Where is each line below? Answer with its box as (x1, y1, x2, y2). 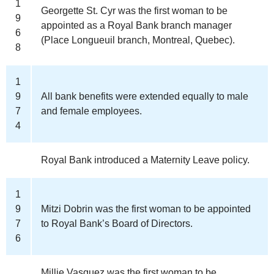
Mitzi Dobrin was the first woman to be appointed (41, 203, 251, 214)
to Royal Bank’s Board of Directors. (41, 218, 193, 229)
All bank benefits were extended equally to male (41, 91, 248, 102)
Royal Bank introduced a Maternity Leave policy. (41, 154, 250, 165)
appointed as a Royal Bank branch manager (41, 20, 232, 31)
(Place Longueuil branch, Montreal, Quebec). (41, 34, 235, 45)
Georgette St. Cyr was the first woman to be (41, 5, 228, 16)
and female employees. (41, 105, 142, 116)
